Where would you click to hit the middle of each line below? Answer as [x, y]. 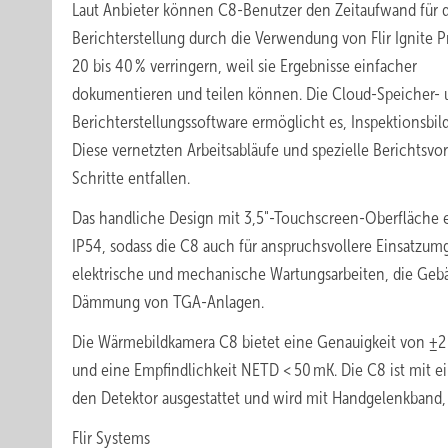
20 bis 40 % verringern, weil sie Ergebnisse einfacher [244, 66]
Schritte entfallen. [131, 178]
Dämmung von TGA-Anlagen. [168, 302]
